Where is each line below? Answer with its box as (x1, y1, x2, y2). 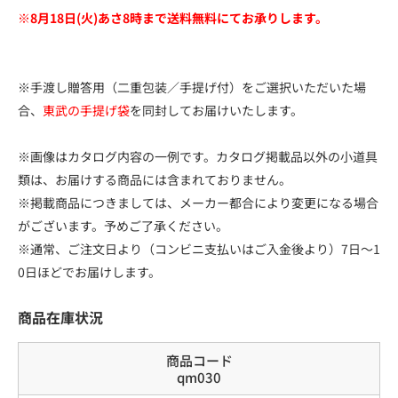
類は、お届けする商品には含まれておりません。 (18, 170, 291, 188)
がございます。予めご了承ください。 (18, 216, 228, 235)
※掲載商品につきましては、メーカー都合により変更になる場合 (18, 193, 378, 211)
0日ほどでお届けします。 (18, 262, 161, 281)
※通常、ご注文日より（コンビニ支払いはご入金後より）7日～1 (18, 239, 380, 258)
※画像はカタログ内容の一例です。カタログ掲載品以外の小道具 (18, 147, 378, 165)
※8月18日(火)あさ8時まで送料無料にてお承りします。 (18, 8, 328, 27)
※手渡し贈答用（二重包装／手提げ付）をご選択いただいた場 (18, 77, 366, 96)
